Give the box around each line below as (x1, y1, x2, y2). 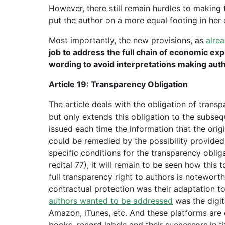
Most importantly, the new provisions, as (49, 35, 206, 45)
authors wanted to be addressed (49, 195, 173, 206)
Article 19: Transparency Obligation (49, 79, 188, 89)
